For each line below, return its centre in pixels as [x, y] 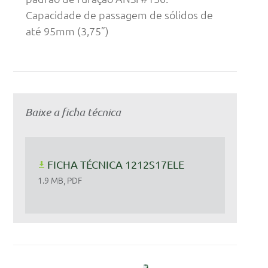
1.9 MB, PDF [60, 180]
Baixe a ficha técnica [73, 112]
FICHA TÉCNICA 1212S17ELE [116, 165]
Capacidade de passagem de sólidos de [120, 15]
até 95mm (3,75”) [68, 31]
